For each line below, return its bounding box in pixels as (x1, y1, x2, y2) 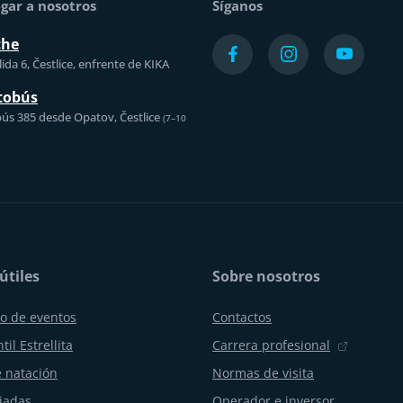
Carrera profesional (212, 336, 330, 354)
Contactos (212, 308, 272, 326)
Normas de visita (212, 363, 314, 381)
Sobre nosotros (212, 265, 320, 286)
